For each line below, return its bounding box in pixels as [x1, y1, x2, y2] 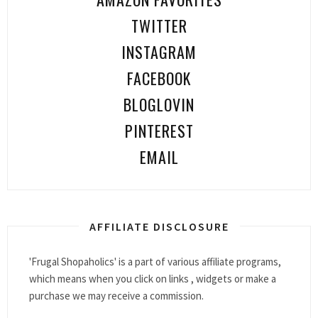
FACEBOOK [127, 66, 191, 89]
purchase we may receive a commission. [29, 288, 204, 302]
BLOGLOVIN [124, 92, 194, 116]
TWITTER [131, 13, 187, 37]
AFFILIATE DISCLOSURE [89, 219, 229, 234]
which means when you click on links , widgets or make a [29, 271, 276, 285]
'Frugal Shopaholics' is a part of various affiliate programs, [29, 254, 281, 268]
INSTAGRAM [121, 40, 197, 63]
